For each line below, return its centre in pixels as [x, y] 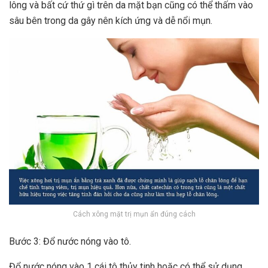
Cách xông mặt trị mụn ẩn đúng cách [134, 214]
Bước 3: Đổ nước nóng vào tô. [70, 242]
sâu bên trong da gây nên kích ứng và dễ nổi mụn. [111, 20]
